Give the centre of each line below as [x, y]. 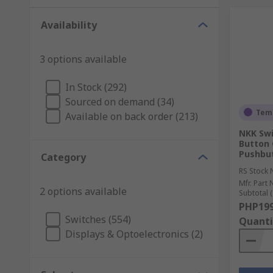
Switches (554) [98, 219]
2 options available [83, 191]
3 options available [83, 59]
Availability [69, 25]
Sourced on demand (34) [120, 101]
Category [63, 157]
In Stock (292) [96, 87]
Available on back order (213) [132, 116]
